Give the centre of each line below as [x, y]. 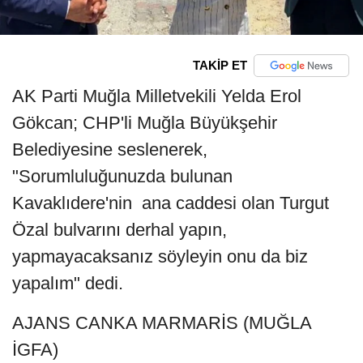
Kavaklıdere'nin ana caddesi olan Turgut [171, 203]
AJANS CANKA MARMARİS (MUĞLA [162, 322]
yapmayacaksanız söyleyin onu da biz [160, 256]
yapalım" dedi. [68, 283]
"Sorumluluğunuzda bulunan [122, 176]
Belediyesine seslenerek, [110, 149]
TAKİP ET [220, 66]
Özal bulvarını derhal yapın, [120, 229]
